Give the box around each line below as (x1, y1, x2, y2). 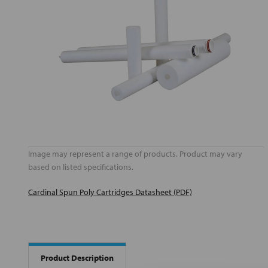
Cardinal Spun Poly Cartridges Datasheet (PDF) (28, 187, 192, 198)
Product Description (41, 252, 114, 263)
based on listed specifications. (28, 162, 133, 173)
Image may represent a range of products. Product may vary (28, 148, 242, 160)
